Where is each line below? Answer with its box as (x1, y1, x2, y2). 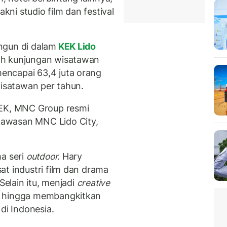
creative (77, 177, 110, 188)
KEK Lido (56, 41, 96, 52)
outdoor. (26, 151, 60, 162)
